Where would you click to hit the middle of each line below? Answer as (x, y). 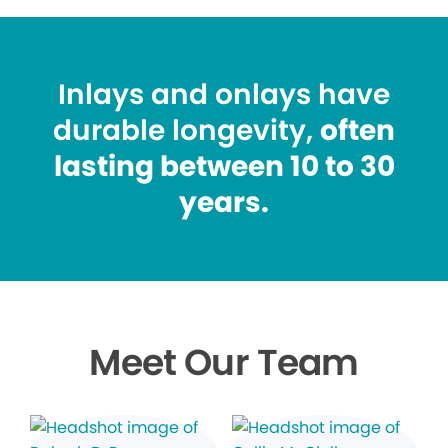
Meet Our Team (224, 363)
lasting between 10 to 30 (224, 167)
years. (224, 203)
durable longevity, (186, 131)
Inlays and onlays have (224, 95)
